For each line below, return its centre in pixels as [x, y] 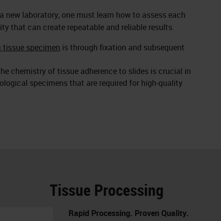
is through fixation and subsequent [122, 47]
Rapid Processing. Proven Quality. [129, 213]
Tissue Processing [107, 189]
